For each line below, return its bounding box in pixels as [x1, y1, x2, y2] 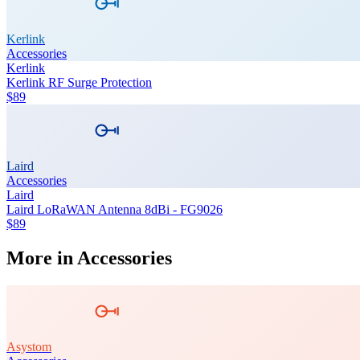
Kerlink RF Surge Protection [6, 75, 152, 89]
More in [6, 247, 77, 268]
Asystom [6, 339, 51, 354]
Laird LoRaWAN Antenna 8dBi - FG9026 [6, 202, 223, 216]
